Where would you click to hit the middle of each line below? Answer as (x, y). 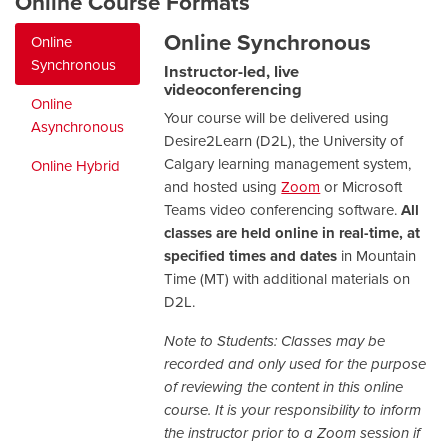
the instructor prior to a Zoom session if (292, 432)
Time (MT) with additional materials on (287, 278)
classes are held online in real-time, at (292, 232)
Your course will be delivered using (277, 117)
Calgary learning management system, (288, 163)
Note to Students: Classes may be (275, 340)
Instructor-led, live (232, 71)
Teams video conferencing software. (283, 209)
